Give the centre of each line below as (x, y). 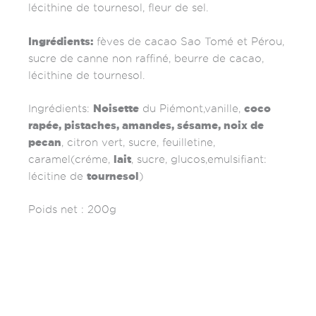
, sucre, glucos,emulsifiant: (199, 160)
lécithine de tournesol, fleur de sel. (118, 8)
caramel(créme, (71, 160)
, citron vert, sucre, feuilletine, (138, 143)
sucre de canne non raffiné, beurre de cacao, (146, 58)
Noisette (116, 109)
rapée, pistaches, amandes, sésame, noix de (146, 126)
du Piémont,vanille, (192, 109)
